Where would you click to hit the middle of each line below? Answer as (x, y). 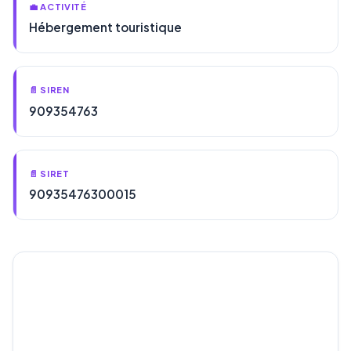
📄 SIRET (49, 173)
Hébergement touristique (105, 27)
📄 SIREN (49, 90)
